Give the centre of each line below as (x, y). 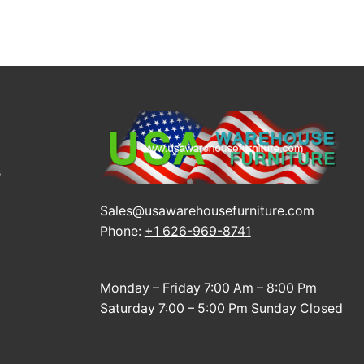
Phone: (122, 231)
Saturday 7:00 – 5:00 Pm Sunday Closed (221, 308)
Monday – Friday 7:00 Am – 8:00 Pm (208, 288)
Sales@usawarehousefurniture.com (207, 210)
